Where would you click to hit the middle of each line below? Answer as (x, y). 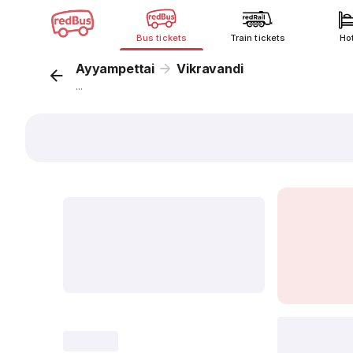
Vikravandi (210, 69)
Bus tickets (162, 38)
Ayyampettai (115, 69)
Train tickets (258, 38)
